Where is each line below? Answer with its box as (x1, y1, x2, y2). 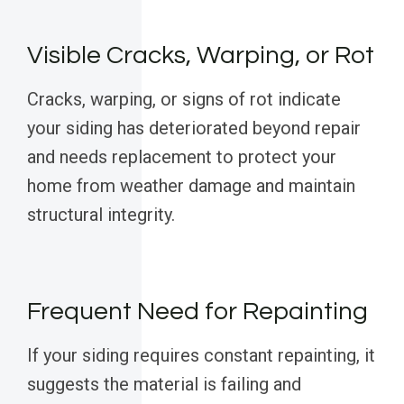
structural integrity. (27, 204, 175, 226)
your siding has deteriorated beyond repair (27, 117, 361, 140)
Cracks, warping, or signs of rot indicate (27, 88, 341, 111)
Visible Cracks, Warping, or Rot (27, 42, 374, 69)
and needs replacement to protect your (27, 146, 336, 169)
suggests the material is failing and (27, 373, 301, 396)
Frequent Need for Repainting (27, 298, 368, 326)
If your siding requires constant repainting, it (27, 344, 375, 367)
